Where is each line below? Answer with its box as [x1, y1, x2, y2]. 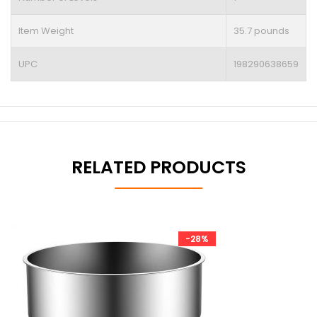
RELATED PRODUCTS [71, 154, 246, 180]
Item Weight [18, 23, 74, 38]
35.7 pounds [234, 23, 289, 38]
